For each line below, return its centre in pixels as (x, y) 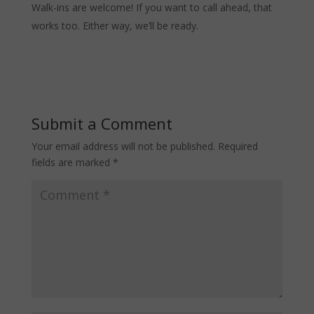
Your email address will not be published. (123, 146)
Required (238, 146)
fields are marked (72, 162)
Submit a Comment (102, 123)
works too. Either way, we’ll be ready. (115, 25)
